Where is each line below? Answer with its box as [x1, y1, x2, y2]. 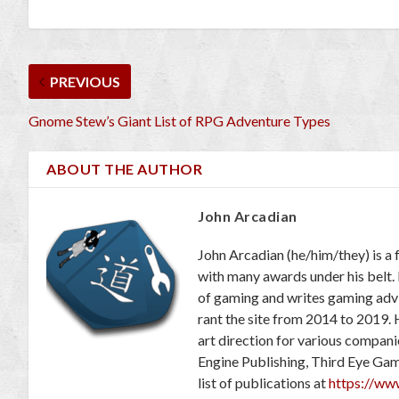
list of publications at [198, 374, 329, 392]
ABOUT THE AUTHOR [46, 160, 202, 178]
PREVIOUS [50, 73, 120, 91]
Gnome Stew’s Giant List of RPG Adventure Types [28, 112, 330, 130]
